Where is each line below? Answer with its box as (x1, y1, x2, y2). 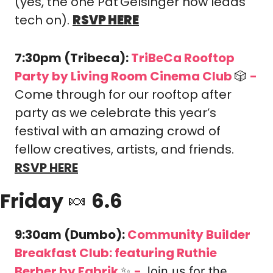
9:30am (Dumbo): (15, 226, 127, 243)
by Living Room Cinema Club (52, 68, 235, 85)
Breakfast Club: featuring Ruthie (15, 244, 217, 261)
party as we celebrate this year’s (15, 104, 216, 121)
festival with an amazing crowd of (15, 122, 221, 140)
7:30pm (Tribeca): (15, 49, 131, 66)
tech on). (15, 12, 73, 29)
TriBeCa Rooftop (131, 49, 235, 66)
